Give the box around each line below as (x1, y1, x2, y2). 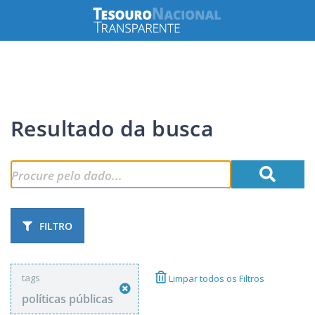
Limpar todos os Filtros (167, 272, 264, 285)
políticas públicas (22, 291, 113, 307)
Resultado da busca (11, 114, 214, 143)
